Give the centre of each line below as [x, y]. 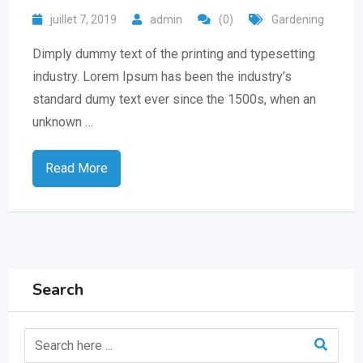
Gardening [298, 20]
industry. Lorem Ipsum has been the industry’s [162, 77]
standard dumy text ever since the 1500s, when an [174, 100]
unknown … [63, 122]
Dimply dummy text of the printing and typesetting [174, 54]
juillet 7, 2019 [83, 20]
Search [58, 289]
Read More [77, 169]
